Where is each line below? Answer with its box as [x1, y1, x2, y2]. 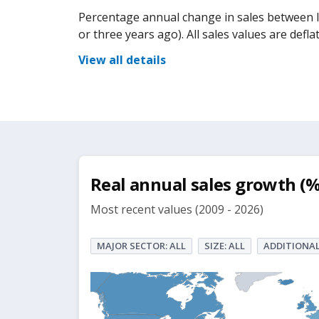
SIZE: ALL [204, 239, 245, 252]
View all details [78, 52, 166, 68]
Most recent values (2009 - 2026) [90, 202, 263, 217]
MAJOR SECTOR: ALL [97, 239, 186, 252]
